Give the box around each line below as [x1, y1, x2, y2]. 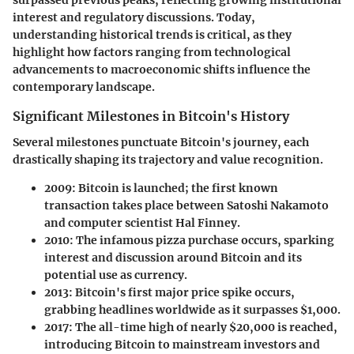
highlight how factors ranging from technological [13, 45, 291, 60]
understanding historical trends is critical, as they [13, 28, 292, 43]
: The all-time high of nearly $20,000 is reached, [69, 319, 337, 334]
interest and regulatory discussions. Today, [13, 10, 255, 25]
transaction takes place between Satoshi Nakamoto [44, 198, 329, 213]
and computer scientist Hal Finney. [44, 215, 240, 230]
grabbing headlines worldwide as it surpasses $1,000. [44, 302, 341, 317]
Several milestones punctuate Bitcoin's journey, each [13, 134, 309, 149]
